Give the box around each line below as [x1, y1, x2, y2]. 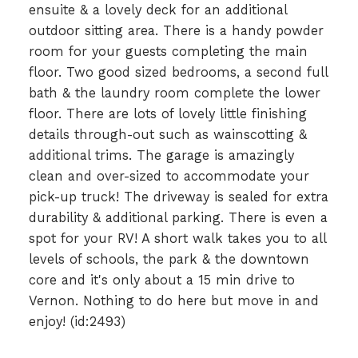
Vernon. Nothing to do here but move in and [28, 292, 319, 308]
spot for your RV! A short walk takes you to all [28, 230, 326, 246]
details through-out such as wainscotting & [28, 126, 307, 142]
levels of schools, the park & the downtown [28, 251, 309, 267]
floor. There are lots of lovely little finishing [28, 105, 307, 121]
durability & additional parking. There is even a [28, 209, 328, 225]
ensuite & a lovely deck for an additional [28, 2, 287, 18]
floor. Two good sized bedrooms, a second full [28, 64, 328, 80]
